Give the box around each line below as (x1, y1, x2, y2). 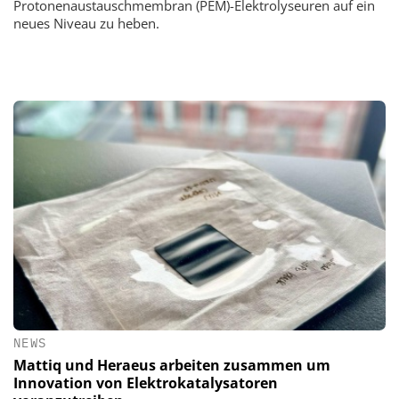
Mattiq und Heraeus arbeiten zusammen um (13, 354, 330, 375)
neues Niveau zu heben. (13, 13, 159, 32)
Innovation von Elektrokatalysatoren (13, 372, 278, 393)
